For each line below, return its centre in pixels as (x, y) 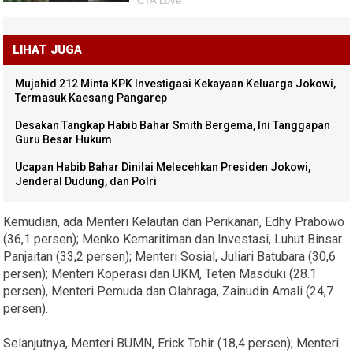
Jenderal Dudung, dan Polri (86, 181)
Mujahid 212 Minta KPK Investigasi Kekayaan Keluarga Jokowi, (176, 83)
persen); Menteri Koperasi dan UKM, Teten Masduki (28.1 (160, 273)
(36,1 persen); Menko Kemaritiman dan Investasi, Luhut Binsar (173, 239)
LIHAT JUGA (48, 49)
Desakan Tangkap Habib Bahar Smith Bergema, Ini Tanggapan (173, 125)
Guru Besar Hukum (64, 139)
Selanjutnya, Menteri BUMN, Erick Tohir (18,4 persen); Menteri (171, 343)
